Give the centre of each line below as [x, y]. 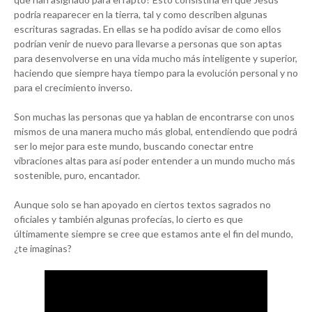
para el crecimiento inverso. [73, 88]
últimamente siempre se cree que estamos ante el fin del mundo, [154, 234]
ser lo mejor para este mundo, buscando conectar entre [134, 146]
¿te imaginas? [43, 249]
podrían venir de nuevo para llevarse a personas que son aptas [148, 44]
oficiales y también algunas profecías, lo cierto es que [128, 219]
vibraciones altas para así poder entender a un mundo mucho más [155, 161]
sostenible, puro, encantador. [77, 175]
